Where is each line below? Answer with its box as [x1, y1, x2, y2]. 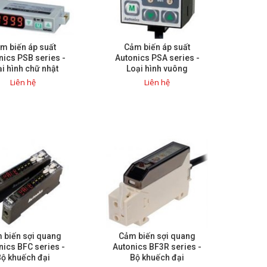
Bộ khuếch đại [130, 253, 184, 263]
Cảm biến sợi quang [119, 231, 195, 241]
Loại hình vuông [126, 64, 188, 74]
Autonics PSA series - [114, 53, 200, 63]
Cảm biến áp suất [124, 42, 190, 52]
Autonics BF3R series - [113, 242, 201, 252]
